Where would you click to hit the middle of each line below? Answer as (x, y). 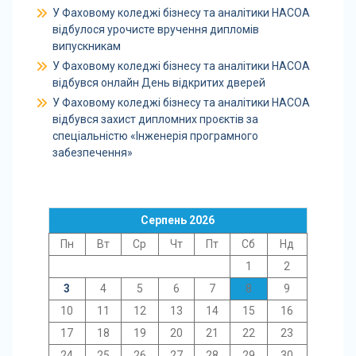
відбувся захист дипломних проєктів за (155, 119)
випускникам (86, 46)
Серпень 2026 (178, 220)
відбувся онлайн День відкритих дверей (159, 83)
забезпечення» (92, 153)
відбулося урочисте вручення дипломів (155, 29)
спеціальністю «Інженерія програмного (155, 136)
